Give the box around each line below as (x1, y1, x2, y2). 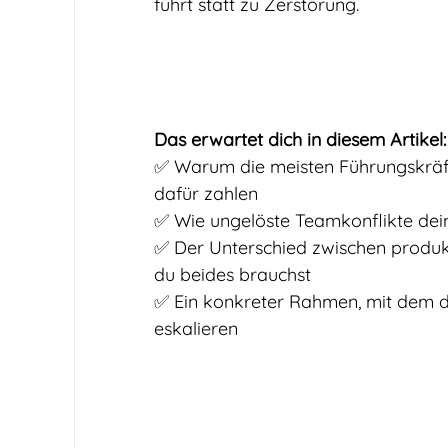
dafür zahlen (154, 182, 258, 205)
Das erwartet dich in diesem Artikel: (154, 128, 446, 151)
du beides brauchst (154, 263, 311, 286)
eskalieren (154, 317, 238, 340)
